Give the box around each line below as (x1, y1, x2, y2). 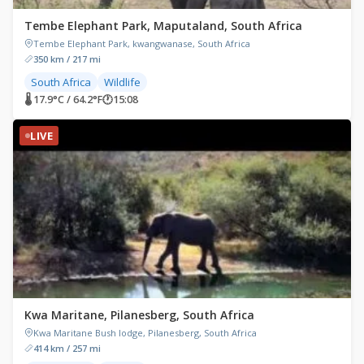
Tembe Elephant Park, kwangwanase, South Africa (33, 37, 250, 50)
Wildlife (104, 74, 141, 89)
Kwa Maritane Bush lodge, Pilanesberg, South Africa (33, 326, 257, 339)
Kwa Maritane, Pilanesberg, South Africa (24, 306, 254, 323)
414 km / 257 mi (33, 341, 101, 354)
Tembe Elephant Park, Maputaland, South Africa (24, 17, 302, 33)
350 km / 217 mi (33, 52, 101, 65)
